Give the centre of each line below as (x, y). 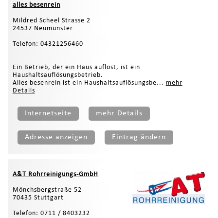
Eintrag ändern (139, 137)
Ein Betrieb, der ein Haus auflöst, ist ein (76, 67)
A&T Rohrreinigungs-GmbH (55, 174)
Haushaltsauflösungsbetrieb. (58, 75)
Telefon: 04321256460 (48, 44)
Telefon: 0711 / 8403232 (51, 213)
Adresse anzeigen (56, 137)
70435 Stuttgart (38, 198)
